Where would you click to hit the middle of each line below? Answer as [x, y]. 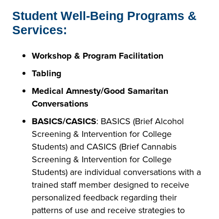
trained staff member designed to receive [110, 185]
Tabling [47, 74]
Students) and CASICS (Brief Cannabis [104, 147]
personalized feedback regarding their [104, 198]
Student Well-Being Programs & [104, 16]
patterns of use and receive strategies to [108, 210]
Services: [40, 30]
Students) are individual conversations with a [116, 172]
